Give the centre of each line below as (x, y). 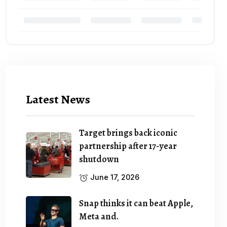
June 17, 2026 (114, 177)
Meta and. (99, 216)
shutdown (99, 159)
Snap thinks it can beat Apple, (136, 203)
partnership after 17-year (128, 146)
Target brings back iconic (128, 133)
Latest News (58, 99)
